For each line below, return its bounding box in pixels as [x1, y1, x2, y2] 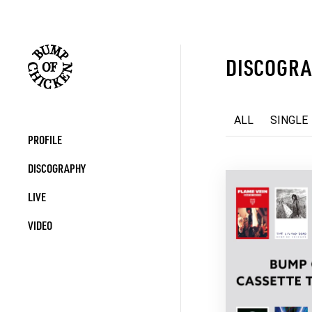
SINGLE [270, 114, 308, 127]
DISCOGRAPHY [28, 161, 86, 175]
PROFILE [28, 132, 62, 147]
